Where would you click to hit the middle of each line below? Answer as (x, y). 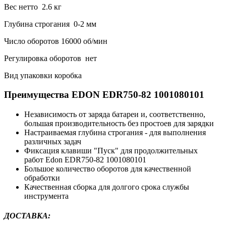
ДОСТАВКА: (27, 216)
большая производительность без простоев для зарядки (119, 124)
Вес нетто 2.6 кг (33, 7)
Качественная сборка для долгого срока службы (107, 187)
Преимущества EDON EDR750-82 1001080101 (104, 95)
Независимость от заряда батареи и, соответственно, (115, 115)
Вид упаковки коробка (43, 75)
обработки (42, 178)
